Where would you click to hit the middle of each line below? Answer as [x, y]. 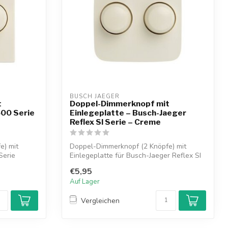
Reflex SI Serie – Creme [115, 122]
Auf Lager [85, 182]
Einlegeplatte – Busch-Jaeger [128, 113]
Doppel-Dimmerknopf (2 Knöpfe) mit [128, 146]
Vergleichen [100, 201]
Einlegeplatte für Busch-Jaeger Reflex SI [135, 155]
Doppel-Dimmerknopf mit [120, 104]
